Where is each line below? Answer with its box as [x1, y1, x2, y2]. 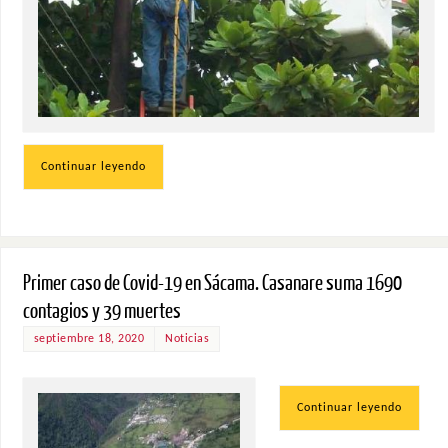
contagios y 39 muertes [22, 299, 181, 323]
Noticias [165, 332, 210, 345]
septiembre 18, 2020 [33, 332, 145, 345]
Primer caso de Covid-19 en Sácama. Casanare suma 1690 [22, 271, 402, 295]
